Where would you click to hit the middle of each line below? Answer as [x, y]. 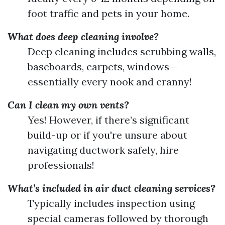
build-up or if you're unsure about [107, 135]
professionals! [61, 165]
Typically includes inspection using [111, 203]
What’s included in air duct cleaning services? [111, 188]
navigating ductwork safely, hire [103, 150]
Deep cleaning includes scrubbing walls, [122, 51]
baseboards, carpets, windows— [102, 67]
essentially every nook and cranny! [110, 82]
